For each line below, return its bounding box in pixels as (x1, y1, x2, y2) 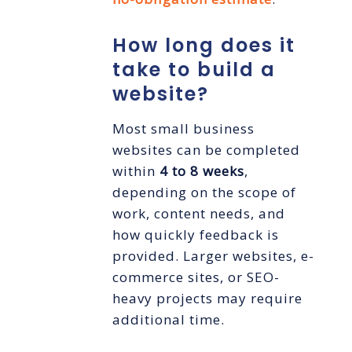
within (112, 162, 159, 181)
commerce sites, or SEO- (112, 268, 280, 287)
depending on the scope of (112, 183, 296, 202)
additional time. (112, 310, 225, 329)
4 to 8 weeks (159, 162, 244, 181)
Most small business (112, 119, 255, 138)
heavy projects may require (112, 289, 302, 308)
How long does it (112, 32, 295, 59)
